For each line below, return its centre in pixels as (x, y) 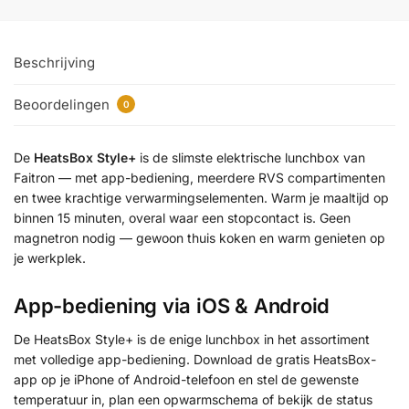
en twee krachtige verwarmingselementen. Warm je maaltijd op (201, 197)
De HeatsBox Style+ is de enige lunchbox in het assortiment (192, 340)
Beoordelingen (63, 104)
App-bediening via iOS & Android (172, 306)
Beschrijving (54, 63)
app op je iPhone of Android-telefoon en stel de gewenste (186, 380)
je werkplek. (50, 257)
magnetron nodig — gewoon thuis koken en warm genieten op (199, 237)
